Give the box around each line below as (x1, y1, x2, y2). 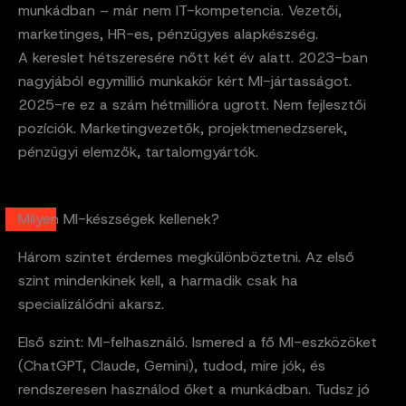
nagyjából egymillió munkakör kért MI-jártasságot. (18, 71, 352, 91)
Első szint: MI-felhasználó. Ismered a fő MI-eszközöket (18, 332, 377, 352)
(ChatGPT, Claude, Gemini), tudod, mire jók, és (18, 355, 325, 375)
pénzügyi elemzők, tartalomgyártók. (18, 141, 258, 161)
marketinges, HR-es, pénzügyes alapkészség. (18, 24, 318, 43)
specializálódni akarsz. (18, 294, 164, 314)
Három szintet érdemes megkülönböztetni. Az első (18, 246, 354, 266)
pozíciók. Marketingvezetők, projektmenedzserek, (18, 118, 347, 138)
